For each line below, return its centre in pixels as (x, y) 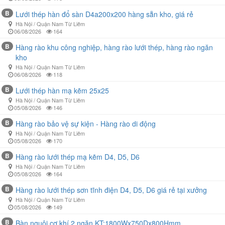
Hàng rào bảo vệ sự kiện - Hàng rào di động (86, 124)
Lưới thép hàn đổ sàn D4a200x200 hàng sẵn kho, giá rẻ (104, 14)
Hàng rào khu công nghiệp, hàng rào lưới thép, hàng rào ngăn (114, 47)
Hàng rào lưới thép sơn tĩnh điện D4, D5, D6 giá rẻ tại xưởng (111, 190)
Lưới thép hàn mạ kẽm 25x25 (62, 90)
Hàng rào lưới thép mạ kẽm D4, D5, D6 (78, 157)
